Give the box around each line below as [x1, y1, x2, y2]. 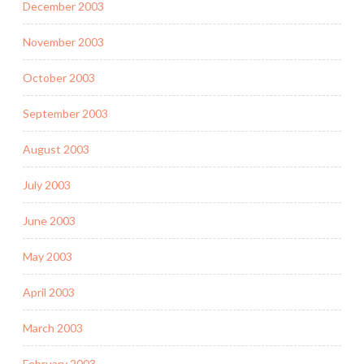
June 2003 [23, 213, 76, 227]
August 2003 [23, 141, 89, 156]
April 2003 [23, 284, 75, 299]
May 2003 [23, 249, 72, 263]
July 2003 [23, 177, 71, 192]
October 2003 [23, 70, 95, 84]
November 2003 [23, 34, 104, 49]
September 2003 [23, 106, 108, 120]
